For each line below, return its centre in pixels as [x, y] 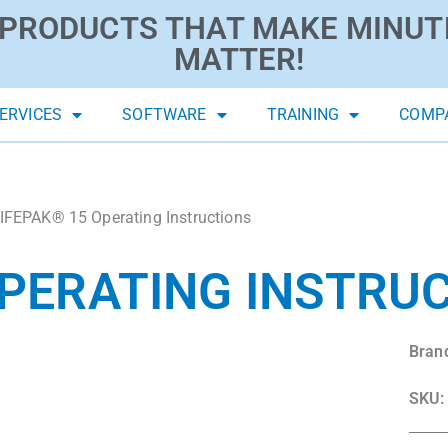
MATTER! [238, 60]
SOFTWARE [164, 115]
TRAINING [303, 115]
